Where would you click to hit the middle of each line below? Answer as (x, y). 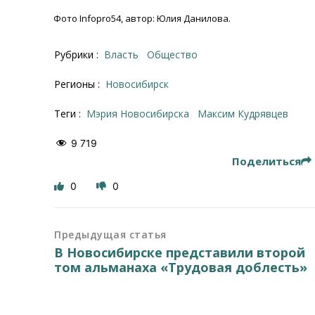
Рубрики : (78, 54)
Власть (125, 54)
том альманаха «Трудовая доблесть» (181, 267)
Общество (176, 54)
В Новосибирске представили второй (180, 252)
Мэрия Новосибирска (143, 113)
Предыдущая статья (110, 234)
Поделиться (266, 161)
